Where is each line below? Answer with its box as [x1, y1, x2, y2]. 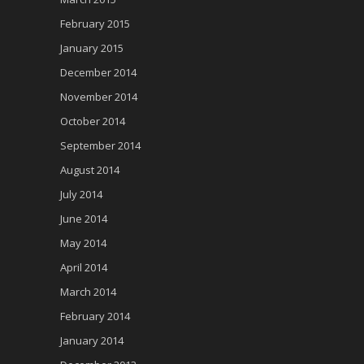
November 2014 [60, 89, 137, 105]
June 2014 [60, 211, 107, 227]
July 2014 [60, 187, 102, 202]
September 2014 [60, 138, 141, 154]
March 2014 [60, 284, 116, 300]
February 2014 [60, 309, 130, 324]
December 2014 [60, 65, 136, 80]
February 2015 [60, 16, 130, 32]
